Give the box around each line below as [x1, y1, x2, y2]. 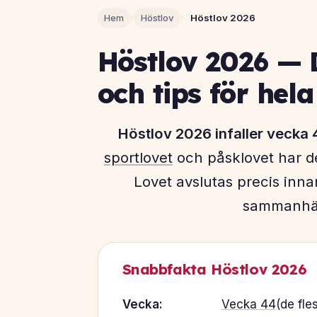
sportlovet [103, 149, 173, 167]
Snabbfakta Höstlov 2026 [122, 260, 307, 278]
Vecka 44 [221, 297, 276, 312]
